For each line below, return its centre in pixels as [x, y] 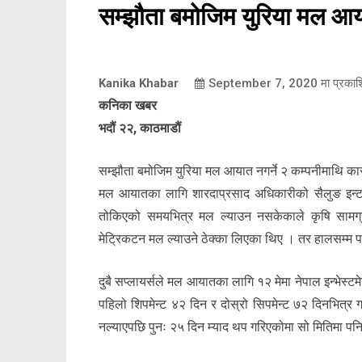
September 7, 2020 [263, 84]
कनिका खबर [128, 106]
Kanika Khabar [139, 84]
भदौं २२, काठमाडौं [140, 128]
